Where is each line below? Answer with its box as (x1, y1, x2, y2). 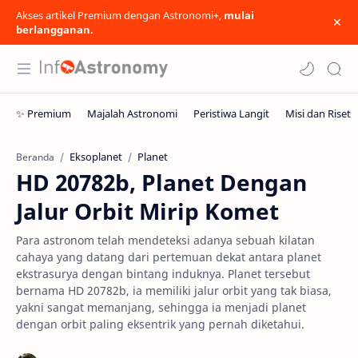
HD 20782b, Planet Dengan (16, 167, 307, 197)
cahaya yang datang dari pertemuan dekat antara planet (16, 249, 321, 265)
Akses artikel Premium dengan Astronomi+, (16, 8, 224, 22)
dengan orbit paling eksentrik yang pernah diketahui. (16, 316, 304, 332)
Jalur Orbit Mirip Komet (16, 196, 279, 226)
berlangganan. (16, 22, 93, 37)
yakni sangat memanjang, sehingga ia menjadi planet (16, 300, 306, 315)
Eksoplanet (70, 149, 122, 164)
